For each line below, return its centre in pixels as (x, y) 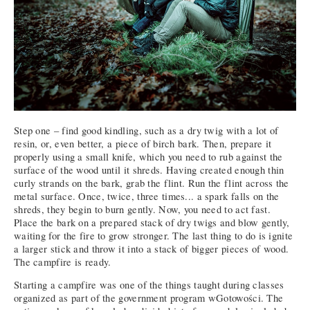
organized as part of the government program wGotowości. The (149, 298)
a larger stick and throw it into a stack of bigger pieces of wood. (152, 248)
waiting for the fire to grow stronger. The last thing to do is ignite (154, 235)
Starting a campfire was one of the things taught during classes (149, 285)
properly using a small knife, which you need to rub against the (148, 156)
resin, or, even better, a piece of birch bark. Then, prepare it (143, 143)
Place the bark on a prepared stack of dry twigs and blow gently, (152, 222)
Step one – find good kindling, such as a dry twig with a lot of (146, 130)
